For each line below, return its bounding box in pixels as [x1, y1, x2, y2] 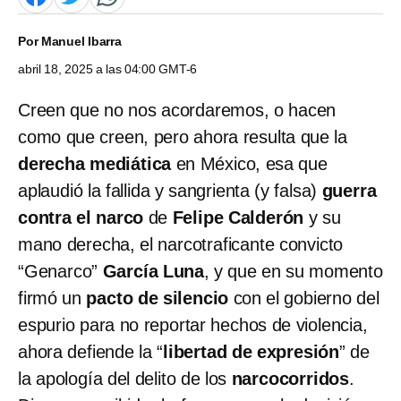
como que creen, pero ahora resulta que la [18, 126, 347, 147]
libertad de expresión [163, 341, 340, 362]
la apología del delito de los [18, 368, 232, 388]
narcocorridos [231, 368, 350, 388]
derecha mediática [18, 153, 172, 174]
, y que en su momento [204, 260, 383, 281]
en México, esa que [171, 153, 328, 174]
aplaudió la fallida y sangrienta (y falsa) [18, 180, 322, 200]
